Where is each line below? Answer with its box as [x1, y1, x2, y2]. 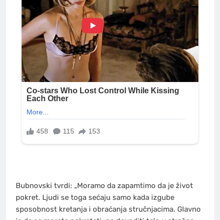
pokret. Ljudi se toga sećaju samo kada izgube [16, 193, 174, 202]
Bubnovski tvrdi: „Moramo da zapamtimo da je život [16, 181, 193, 190]
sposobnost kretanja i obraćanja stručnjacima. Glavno [16, 205, 201, 214]
